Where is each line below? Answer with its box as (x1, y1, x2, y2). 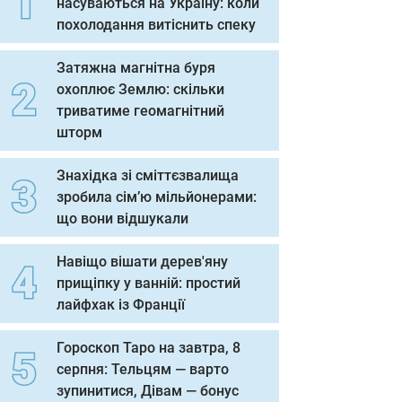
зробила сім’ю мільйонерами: (57, 188, 257, 205)
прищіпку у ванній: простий (57, 275, 240, 292)
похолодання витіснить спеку (57, 16, 256, 33)
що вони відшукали (57, 210, 188, 227)
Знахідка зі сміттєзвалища (57, 167, 239, 184)
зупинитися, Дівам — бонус (57, 382, 239, 399)
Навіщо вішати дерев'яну (57, 253, 228, 270)
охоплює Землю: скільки (57, 81, 224, 98)
